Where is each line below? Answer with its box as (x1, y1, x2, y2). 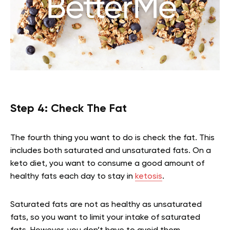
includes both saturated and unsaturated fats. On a (10, 146, 211, 155)
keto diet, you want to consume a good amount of (10, 159, 204, 168)
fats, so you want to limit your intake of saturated (10, 213, 200, 222)
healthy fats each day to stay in (10, 172, 135, 181)
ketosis (135, 172, 162, 181)
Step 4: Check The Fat (10, 103, 127, 114)
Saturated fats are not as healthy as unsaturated (10, 200, 202, 209)
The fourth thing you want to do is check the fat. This (10, 133, 215, 142)
